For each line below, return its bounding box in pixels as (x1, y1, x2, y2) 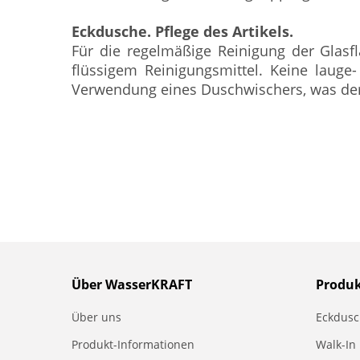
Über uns (72, 309, 121, 325)
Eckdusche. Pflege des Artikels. (72, 22, 293, 41)
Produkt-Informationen (72, 337, 194, 352)
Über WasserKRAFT (72, 276, 192, 293)
